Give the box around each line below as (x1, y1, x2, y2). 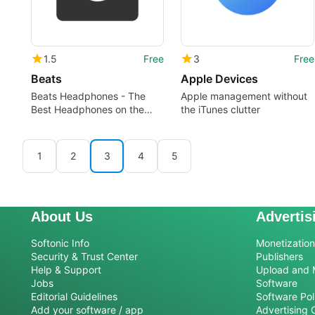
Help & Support (31, 264, 101, 276)
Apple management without (181, 89, 308, 102)
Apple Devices (181, 71, 259, 86)
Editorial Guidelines (31, 290, 117, 303)
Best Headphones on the (31, 103, 144, 115)
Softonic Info (31, 237, 89, 250)
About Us (31, 209, 93, 225)
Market (31, 116, 63, 129)
